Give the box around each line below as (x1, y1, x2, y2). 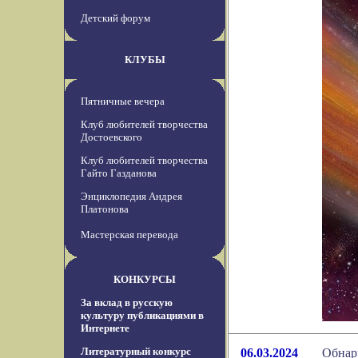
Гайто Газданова (81, 167, 157, 180)
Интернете (81, 322, 129, 335)
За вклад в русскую (81, 296, 173, 309)
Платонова (81, 203, 129, 216)
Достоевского (81, 131, 142, 144)
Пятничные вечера (81, 95, 165, 108)
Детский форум (81, 12, 150, 25)
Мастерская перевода (81, 229, 178, 241)
